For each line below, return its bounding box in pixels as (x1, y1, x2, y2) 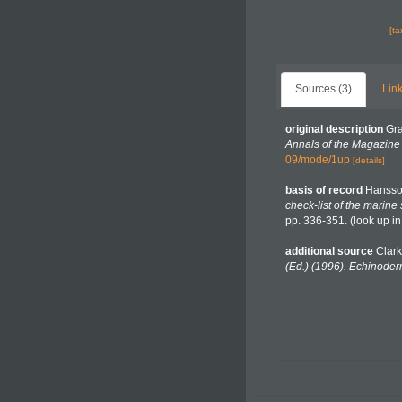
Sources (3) (295, 83, 352, 95)
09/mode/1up (285, 153, 350, 166)
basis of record (285, 184, 363, 197)
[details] (353, 155, 385, 165)
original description (285, 123, 383, 135)
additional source (285, 245, 373, 258)
